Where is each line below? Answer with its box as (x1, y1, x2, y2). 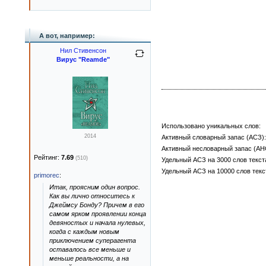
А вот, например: (39, 32, 95, 39)
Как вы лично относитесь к (49, 192, 135, 199)
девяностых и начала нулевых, (49, 219, 145, 226)
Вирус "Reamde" (56, 56, 110, 63)
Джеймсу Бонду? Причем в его (49, 201, 144, 208)
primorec (34, 172, 59, 179)
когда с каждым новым (49, 228, 119, 235)
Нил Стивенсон (60, 47, 106, 54)
